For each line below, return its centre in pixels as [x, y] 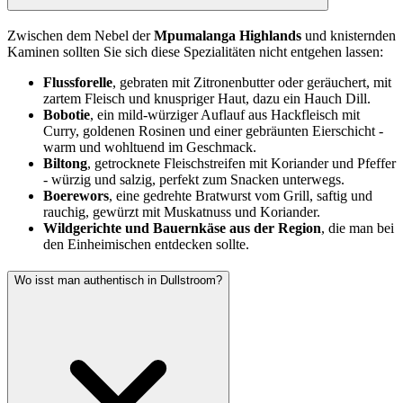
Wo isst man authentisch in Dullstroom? [118, 281]
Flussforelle [78, 82]
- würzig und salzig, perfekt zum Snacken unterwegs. [194, 179]
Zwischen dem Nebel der [79, 35]
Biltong [65, 163]
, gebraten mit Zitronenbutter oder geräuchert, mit [252, 82]
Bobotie [67, 114]
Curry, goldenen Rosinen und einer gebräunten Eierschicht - [213, 130]
